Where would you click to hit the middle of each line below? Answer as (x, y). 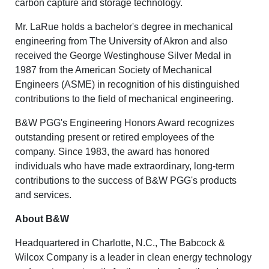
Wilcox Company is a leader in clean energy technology (133, 258)
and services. (43, 195)
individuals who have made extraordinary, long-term (125, 166)
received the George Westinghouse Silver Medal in (123, 56)
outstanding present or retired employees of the (115, 138)
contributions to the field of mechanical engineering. (124, 99)
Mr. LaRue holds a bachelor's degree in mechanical (124, 27)
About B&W (42, 219)
